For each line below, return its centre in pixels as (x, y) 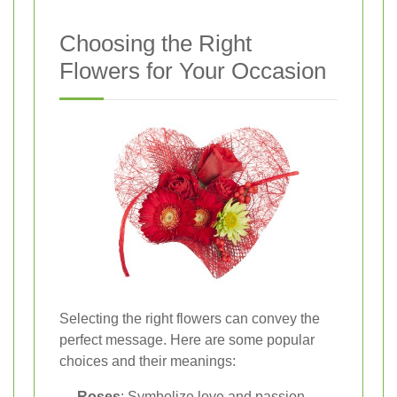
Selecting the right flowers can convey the (190, 319)
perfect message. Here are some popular (187, 340)
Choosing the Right (156, 43)
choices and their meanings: (148, 362)
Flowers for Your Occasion (193, 70)
